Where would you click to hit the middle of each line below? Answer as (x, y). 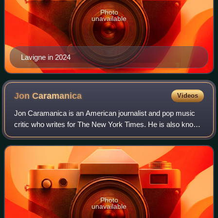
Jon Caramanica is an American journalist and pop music (105, 113)
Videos (187, 95)
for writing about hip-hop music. (64, 135)
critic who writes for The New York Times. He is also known (109, 124)
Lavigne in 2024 (46, 57)
